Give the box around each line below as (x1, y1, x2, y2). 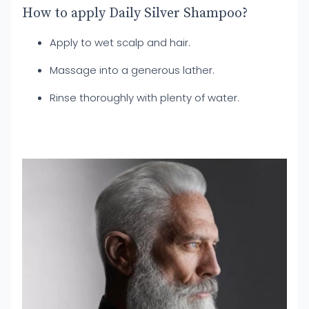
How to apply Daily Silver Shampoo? (22, 5, 248, 22)
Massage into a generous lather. (50, 63, 215, 77)
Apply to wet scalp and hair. (50, 35, 190, 50)
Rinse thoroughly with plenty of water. (50, 90, 239, 105)
